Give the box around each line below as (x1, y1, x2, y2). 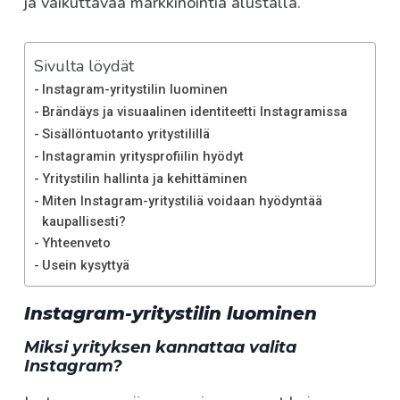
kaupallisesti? (41, 213, 126, 230)
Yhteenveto (41, 235, 111, 252)
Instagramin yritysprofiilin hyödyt (41, 148, 244, 165)
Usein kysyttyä (41, 257, 129, 274)
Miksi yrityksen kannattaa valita (24, 337, 296, 358)
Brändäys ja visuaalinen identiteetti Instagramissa (41, 104, 347, 121)
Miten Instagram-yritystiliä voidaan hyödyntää (41, 193, 322, 210)
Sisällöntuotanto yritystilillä (41, 126, 210, 143)
